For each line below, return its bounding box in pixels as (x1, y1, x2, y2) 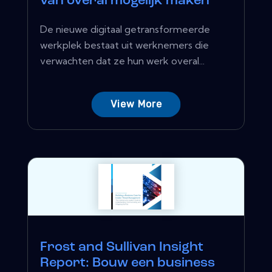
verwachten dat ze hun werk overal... (40, 55, 205, 67)
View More (110, 98, 162, 110)
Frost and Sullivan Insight (40, 240, 203, 255)
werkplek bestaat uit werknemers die (40, 39, 209, 52)
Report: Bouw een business (40, 256, 215, 271)
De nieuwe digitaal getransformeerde (40, 23, 210, 36)
